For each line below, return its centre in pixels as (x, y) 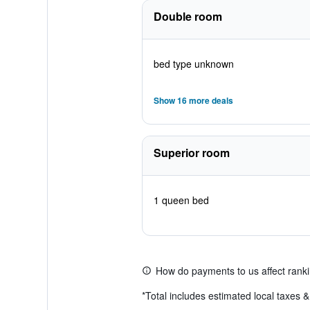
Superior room (191, 153)
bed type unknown (193, 64)
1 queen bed (181, 200)
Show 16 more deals (193, 100)
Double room (188, 16)
